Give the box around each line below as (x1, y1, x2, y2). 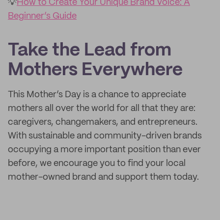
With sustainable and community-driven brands (8, 132, 202, 140)
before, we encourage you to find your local (8, 159, 186, 168)
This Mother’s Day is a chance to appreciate (8, 90, 186, 99)
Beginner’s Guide (8, 12, 77, 21)
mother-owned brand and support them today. (8, 173, 199, 182)
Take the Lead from (8, 42, 171, 59)
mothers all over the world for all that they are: (8, 104, 195, 113)
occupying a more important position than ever (8, 145, 201, 154)
